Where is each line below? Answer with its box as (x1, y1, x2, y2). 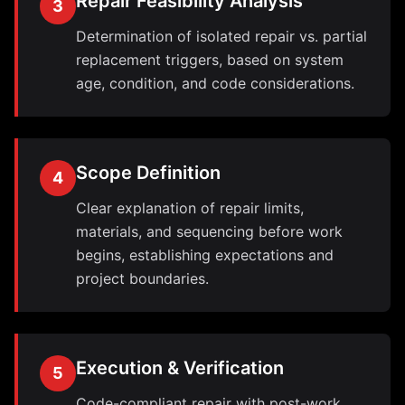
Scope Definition (76, 162, 221, 184)
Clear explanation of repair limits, (76, 199, 304, 217)
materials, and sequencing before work (76, 222, 343, 240)
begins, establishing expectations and (76, 246, 334, 264)
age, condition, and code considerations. (76, 74, 354, 92)
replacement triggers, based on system (76, 51, 344, 69)
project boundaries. (76, 269, 209, 287)
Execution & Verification (76, 357, 284, 379)
